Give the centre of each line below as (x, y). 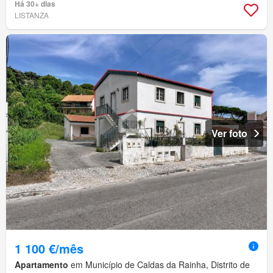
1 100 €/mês (49, 249)
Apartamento (41, 265)
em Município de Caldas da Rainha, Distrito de (159, 265)
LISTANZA (32, 15)
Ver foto (229, 133)
